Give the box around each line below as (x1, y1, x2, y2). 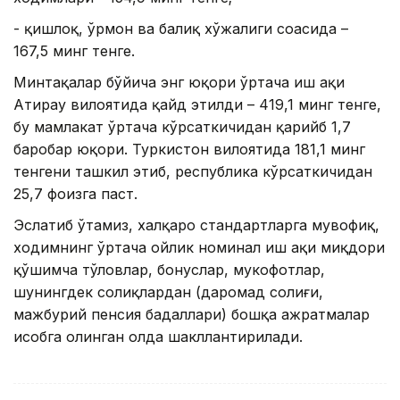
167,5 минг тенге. (13, 42, 135, 61)
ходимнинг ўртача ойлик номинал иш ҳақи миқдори (13, 238, 385, 257)
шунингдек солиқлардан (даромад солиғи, (13, 283, 323, 302)
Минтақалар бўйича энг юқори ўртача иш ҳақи (13, 73, 345, 92)
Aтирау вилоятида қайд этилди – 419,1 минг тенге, (13, 96, 381, 114)
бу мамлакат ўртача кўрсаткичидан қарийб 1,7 (13, 118, 351, 137)
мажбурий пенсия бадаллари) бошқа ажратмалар (13, 305, 370, 324)
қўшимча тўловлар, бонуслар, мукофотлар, (13, 261, 325, 279)
